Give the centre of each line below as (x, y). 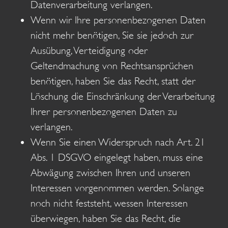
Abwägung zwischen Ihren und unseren (110, 173)
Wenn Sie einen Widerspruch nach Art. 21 (118, 142)
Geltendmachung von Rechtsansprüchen (112, 66)
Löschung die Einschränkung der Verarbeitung (123, 97)
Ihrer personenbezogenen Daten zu (104, 112)
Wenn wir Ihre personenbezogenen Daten (118, 20)
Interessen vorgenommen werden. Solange (117, 188)
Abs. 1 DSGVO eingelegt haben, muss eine (117, 158)
